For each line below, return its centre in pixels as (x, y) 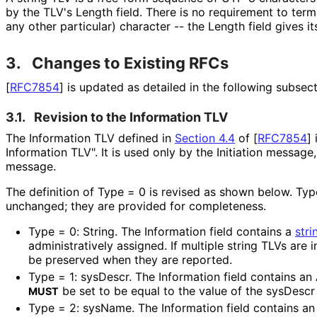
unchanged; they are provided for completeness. (136, 206)
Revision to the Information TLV (131, 117)
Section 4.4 (205, 138)
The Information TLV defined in (90, 138)
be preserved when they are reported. (130, 259)
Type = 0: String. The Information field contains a (162, 231)
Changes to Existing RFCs (130, 63)
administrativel (68, 245)
